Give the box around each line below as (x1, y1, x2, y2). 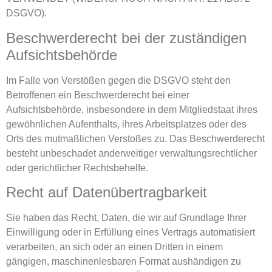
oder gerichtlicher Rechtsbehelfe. (6, 162, 148, 173)
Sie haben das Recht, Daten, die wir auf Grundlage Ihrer (6, 212, 246, 223)
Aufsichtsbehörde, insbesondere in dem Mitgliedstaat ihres (6, 104, 257, 115)
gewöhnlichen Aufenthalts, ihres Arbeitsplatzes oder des (6, 118, 246, 129)
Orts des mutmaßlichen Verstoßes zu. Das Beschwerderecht (6, 133, 265, 144)
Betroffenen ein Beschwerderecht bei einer (6, 89, 189, 100)
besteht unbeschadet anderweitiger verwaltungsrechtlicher (6, 148, 257, 158)
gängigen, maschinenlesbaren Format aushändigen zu (6, 256, 241, 267)
